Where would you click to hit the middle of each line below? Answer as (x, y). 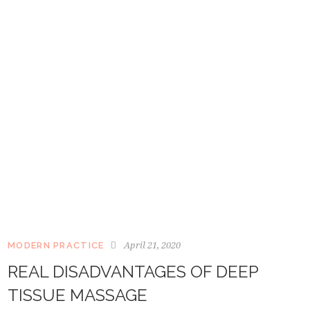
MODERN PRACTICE (56, 246)
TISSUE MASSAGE (77, 295)
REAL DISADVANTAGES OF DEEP (133, 272)
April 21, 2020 (153, 245)
